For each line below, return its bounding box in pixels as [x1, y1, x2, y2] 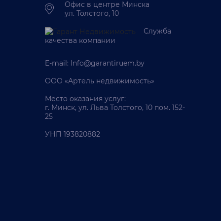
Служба [144, 27, 171, 36]
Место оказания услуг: [45, 94, 126, 104]
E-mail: [45, 59, 71, 68]
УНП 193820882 [45, 130, 100, 139]
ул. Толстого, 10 [65, 9, 119, 18]
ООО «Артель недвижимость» [45, 76, 154, 86]
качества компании [45, 36, 115, 45]
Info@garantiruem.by [71, 59, 145, 68]
